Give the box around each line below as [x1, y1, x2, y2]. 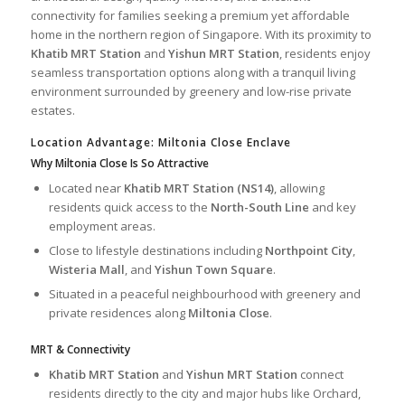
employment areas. [48, 218, 155, 235]
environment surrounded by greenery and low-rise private [30, 83, 352, 100]
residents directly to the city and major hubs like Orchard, [48, 385, 361, 402]
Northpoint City [264, 242, 353, 259]
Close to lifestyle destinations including [48, 242, 265, 259]
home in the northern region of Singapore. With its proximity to [30, 26, 372, 43]
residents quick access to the [48, 199, 211, 216]
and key [308, 199, 356, 216]
